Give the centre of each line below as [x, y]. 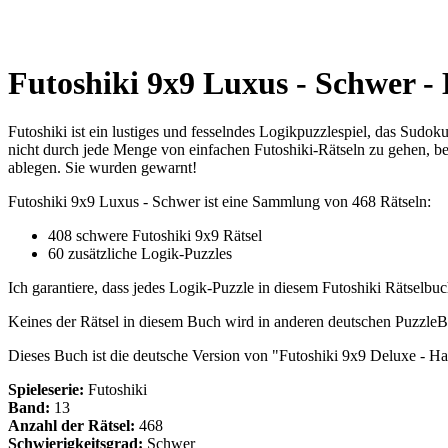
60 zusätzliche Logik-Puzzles [140, 254]
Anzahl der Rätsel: [71, 426]
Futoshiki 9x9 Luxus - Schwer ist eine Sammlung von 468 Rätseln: [219, 202]
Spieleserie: [46, 390]
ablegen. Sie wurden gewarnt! [102, 168]
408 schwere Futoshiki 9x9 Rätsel [155, 236]
